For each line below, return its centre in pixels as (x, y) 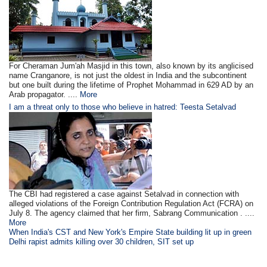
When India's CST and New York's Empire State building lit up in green (131, 232)
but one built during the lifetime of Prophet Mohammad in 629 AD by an (131, 85)
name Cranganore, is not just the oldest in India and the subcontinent (128, 75)
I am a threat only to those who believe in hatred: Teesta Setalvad (123, 107)
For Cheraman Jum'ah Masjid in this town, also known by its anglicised (131, 66)
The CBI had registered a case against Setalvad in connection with (124, 194)
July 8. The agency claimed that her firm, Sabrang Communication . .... (132, 213)
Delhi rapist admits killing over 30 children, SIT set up (102, 241)
